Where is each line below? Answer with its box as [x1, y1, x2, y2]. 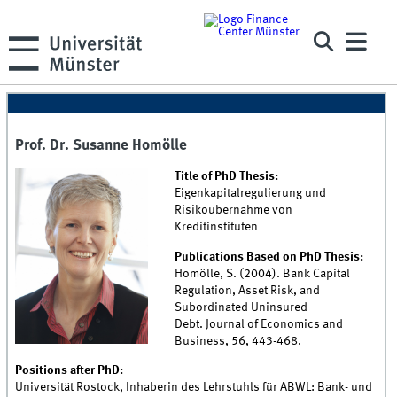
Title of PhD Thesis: [175, 170, 279, 183]
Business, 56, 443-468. [175, 334, 302, 347]
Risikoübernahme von [175, 204, 293, 217]
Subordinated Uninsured [175, 300, 308, 314]
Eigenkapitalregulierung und [175, 187, 327, 200]
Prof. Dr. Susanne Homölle [15, 138, 188, 154]
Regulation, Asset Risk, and [175, 284, 321, 297]
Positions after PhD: [15, 363, 124, 377]
